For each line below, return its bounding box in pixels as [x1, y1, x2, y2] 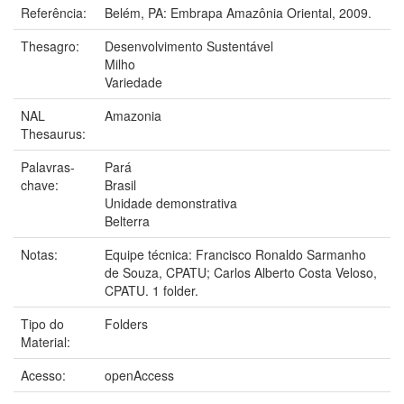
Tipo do [21, 314, 64, 333]
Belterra [105, 211, 150, 230]
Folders [105, 314, 148, 333]
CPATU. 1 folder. [105, 280, 198, 299]
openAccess [105, 365, 174, 384]
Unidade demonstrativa [105, 193, 237, 212]
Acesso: [21, 365, 69, 384]
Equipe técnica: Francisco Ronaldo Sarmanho [105, 244, 366, 263]
